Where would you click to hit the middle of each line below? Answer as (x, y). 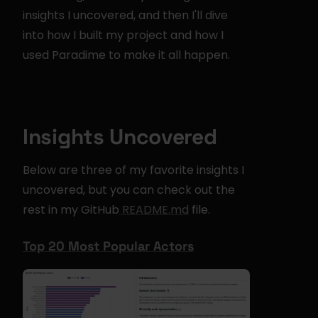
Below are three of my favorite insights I (133, 170)
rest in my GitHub (71, 210)
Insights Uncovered (120, 137)
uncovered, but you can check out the (129, 190)
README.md (154, 210)
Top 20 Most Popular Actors (108, 246)
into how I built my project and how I (123, 35)
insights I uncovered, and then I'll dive (125, 15)
